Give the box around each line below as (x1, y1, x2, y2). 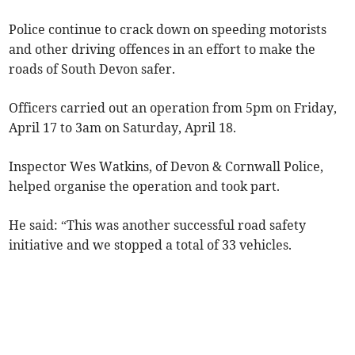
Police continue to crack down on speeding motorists (9, 21, 327, 38)
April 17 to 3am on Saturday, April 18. (9, 120, 237, 136)
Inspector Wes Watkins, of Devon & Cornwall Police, (9, 158, 324, 175)
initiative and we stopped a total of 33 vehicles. (9, 237, 292, 254)
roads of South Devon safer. (9, 61, 176, 78)
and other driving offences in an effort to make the (9, 41, 316, 58)
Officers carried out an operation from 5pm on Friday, (9, 100, 338, 116)
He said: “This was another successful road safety (9, 217, 307, 234)
